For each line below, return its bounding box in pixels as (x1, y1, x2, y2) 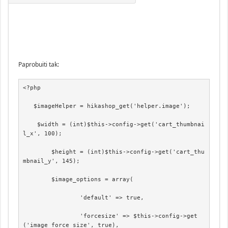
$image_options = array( (23, 176, 52, 183)
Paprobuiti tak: (18, 60, 59, 69)
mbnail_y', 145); (23, 158, 80, 165)
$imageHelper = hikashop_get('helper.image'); (23, 103, 34, 110)
